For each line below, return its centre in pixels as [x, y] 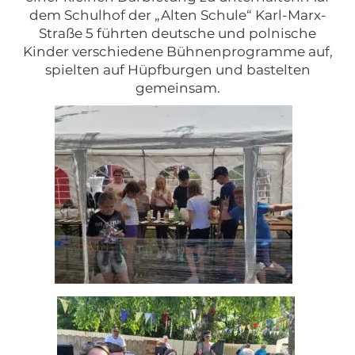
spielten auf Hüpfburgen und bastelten [177, 69]
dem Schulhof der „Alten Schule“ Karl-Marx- [177, 15]
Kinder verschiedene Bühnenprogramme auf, [177, 51]
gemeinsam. [177, 88]
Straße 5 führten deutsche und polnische [177, 33]
